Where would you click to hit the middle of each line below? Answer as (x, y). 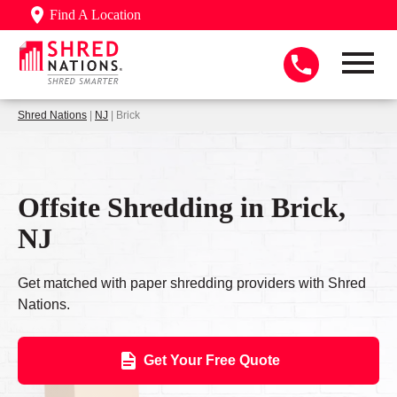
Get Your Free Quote (211, 361)
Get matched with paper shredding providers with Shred (192, 284)
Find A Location (95, 15)
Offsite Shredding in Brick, (182, 207)
